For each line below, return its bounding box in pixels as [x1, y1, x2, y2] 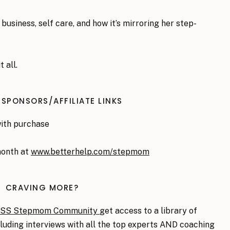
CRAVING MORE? [5, 182, 79, 193]
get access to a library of [100, 206, 197, 216]
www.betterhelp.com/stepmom [31, 147, 149, 157]
